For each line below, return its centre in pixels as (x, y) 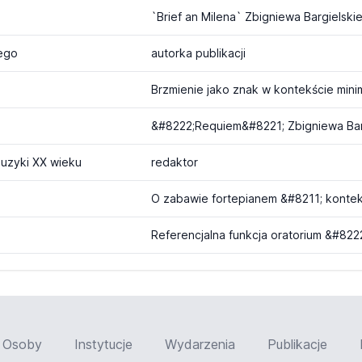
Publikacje (297, 344)
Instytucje (103, 344)
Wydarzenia (200, 344)
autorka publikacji (198, 53)
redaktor (174, 162)
